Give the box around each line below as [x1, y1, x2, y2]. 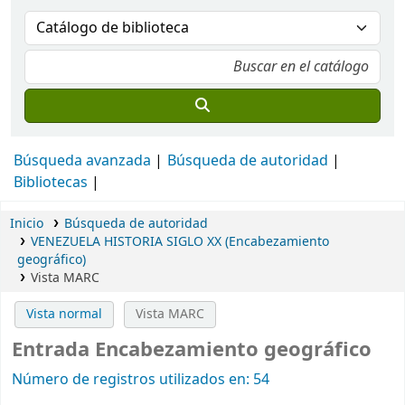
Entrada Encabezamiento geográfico [12, 335, 372, 365]
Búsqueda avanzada [14, 150, 151, 172]
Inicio [10, 214, 43, 233]
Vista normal [26, 305, 103, 324]
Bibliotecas [14, 172, 88, 193]
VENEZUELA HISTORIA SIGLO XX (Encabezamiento [30, 232, 329, 251]
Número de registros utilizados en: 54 [12, 369, 269, 391]
